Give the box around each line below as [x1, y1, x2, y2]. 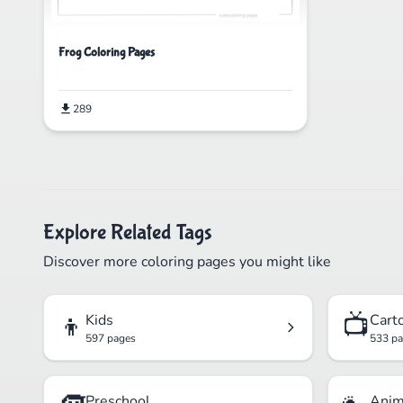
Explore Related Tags [43, 220, 212, 246]
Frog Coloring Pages [58, 45, 155, 60]
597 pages [85, 331, 136, 346]
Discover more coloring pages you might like [43, 252, 331, 273]
